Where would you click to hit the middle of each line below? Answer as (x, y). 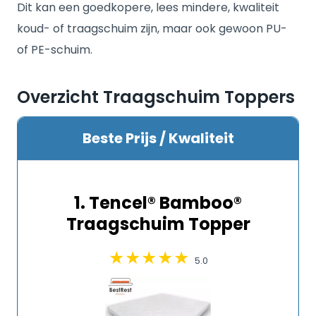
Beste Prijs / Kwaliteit (158, 138)
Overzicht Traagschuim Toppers (156, 97)
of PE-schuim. (55, 50)
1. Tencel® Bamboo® (158, 203)
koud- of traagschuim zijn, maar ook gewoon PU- (152, 29)
